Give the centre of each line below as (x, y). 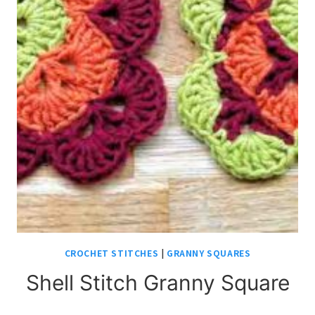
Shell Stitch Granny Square (157, 283)
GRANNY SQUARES (209, 253)
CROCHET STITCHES (111, 253)
